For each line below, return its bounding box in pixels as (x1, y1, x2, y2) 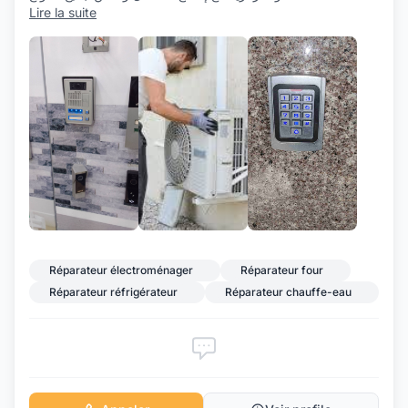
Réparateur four (240, 263, 323, 278)
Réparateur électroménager (49, 263, 193, 278)
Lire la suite (29, 5, 97, 21)
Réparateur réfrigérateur (49, 285, 178, 300)
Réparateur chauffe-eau (225, 285, 352, 300)
